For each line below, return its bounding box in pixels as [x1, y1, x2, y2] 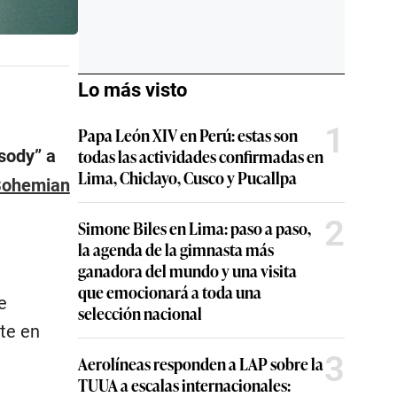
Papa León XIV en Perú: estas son [78, 123, 298, 146]
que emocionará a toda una [78, 280, 261, 303]
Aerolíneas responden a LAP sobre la [78, 352, 323, 375]
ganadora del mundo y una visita [78, 259, 297, 282]
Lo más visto [78, 79, 187, 101]
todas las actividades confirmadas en [78, 144, 323, 167]
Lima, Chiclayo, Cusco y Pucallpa [78, 166, 297, 189]
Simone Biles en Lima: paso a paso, [78, 216, 311, 239]
